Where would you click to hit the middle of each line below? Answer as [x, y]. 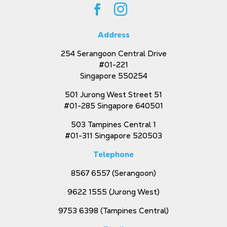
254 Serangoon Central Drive [113, 54]
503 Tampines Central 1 [113, 125]
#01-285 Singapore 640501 [113, 106]
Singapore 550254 [113, 76]
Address [113, 35]
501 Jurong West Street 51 [113, 95]
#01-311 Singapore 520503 [113, 136]
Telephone [113, 155]
